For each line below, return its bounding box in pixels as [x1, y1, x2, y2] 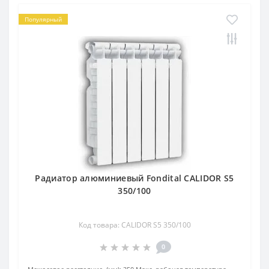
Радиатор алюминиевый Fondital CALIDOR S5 [35, 172, 234, 184]
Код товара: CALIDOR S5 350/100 [78, 219, 191, 230]
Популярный [25, 14, 62, 23]
